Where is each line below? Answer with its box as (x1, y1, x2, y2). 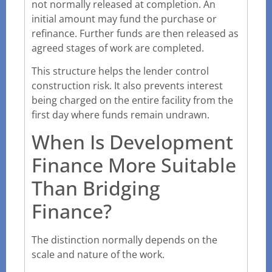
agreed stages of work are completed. (32, 41, 204, 55)
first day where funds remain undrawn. (32, 107, 209, 121)
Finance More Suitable (32, 152, 236, 178)
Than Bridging (32, 175, 160, 202)
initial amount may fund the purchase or (32, 12, 217, 25)
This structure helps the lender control (32, 64, 209, 78)
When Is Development (32, 129, 233, 155)
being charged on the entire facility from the (32, 93, 233, 107)
